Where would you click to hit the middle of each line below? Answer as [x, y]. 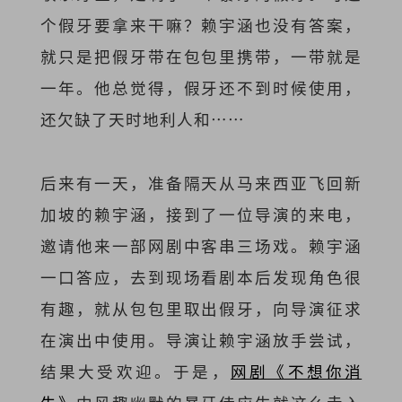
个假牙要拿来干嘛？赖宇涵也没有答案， [201, 25]
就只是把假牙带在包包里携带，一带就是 [201, 57]
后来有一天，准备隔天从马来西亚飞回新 [201, 182]
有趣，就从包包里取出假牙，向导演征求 [201, 308]
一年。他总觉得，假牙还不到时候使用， [201, 88]
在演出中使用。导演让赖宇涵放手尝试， [201, 339]
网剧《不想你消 [296, 371]
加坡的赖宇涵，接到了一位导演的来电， [201, 214]
